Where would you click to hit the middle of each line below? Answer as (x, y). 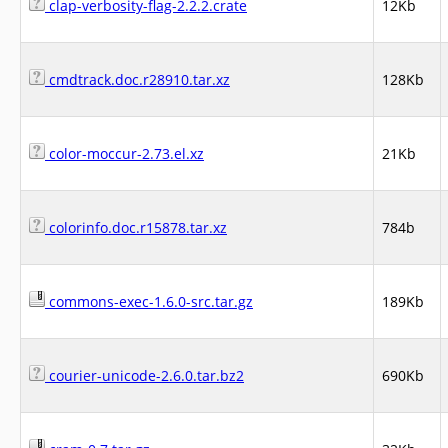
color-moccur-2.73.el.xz (124, 153)
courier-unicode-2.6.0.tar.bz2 (144, 375)
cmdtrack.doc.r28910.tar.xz (137, 79)
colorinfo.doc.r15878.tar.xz (136, 227)
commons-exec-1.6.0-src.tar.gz (149, 301)
